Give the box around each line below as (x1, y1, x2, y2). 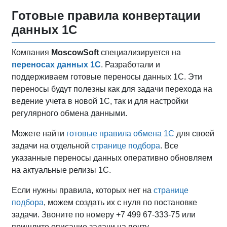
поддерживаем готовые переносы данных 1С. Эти (12, 72, 202, 81)
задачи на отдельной (12, 141, 91, 150)
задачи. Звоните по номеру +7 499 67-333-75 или (12, 210, 196, 219)
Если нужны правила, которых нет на (12, 185, 154, 195)
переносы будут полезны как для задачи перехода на (12, 84, 212, 93)
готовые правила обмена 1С (66, 129, 174, 138)
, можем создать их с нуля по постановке (44, 198, 197, 207)
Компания (12, 48, 51, 57)
